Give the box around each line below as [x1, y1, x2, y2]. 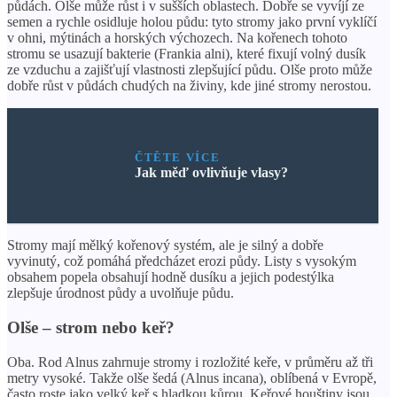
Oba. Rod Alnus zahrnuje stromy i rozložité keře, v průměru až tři [7, 354, 373, 370]
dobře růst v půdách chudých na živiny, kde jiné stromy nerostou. [7, 78, 371, 94]
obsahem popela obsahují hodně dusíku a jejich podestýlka [7, 269, 334, 285]
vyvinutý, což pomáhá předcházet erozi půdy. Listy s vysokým [7, 253, 356, 269]
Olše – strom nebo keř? [7, 318, 175, 337]
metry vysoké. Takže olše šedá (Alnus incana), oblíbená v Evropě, [7, 370, 377, 385]
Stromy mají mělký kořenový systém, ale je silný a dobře [7, 237, 323, 253]
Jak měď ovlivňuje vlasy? [134, 165, 288, 181]
